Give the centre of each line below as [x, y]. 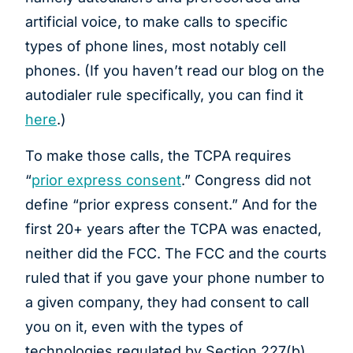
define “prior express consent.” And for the [171, 204]
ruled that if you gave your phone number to [175, 277]
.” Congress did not [246, 180]
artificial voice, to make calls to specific [156, 22]
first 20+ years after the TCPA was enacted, [173, 229]
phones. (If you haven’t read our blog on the [175, 71]
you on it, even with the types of [134, 326]
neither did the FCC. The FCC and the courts [176, 253]
